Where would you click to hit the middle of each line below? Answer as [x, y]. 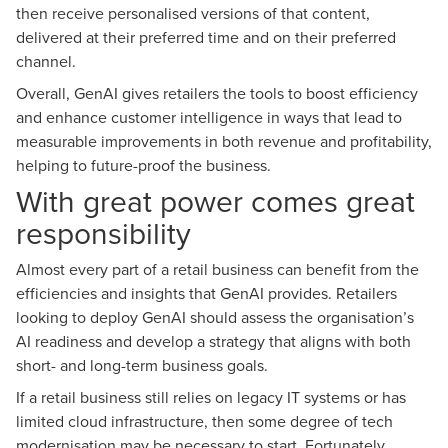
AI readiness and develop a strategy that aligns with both [213, 341]
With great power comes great [215, 201]
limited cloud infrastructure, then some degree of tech [204, 421]
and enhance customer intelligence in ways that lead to [209, 117]
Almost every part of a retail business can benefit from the [217, 269]
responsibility [103, 233]
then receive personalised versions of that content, [193, 13]
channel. [48, 61]
